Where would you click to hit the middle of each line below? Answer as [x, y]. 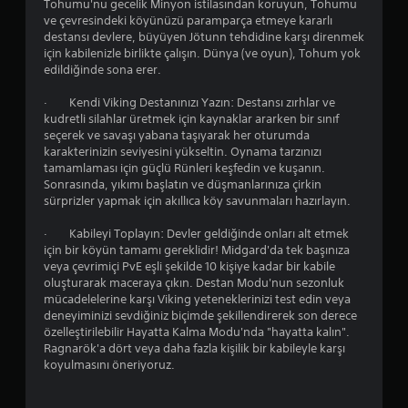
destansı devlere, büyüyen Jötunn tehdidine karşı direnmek [204, 36]
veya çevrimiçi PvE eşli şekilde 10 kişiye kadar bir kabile [189, 266]
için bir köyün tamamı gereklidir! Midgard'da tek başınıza [197, 250]
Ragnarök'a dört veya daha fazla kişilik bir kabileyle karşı [194, 348]
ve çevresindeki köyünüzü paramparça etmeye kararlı [188, 20]
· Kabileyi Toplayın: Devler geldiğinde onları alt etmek [196, 233]
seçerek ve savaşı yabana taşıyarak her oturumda [177, 135]
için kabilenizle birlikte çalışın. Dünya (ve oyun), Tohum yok [202, 53]
